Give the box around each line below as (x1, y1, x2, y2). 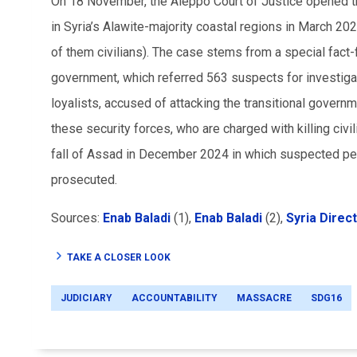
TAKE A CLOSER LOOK (67, 251, 171, 263)
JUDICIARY (61, 292, 112, 304)
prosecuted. (51, 171, 120, 187)
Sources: (51, 210, 103, 226)
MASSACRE (237, 292, 292, 304)
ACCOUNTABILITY (131, 292, 218, 304)
